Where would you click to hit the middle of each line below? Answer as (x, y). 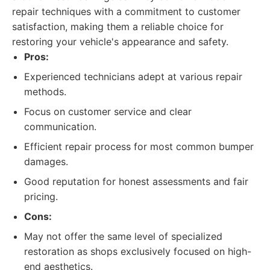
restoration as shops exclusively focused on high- (138, 251)
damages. (46, 162)
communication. (60, 127)
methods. (45, 92)
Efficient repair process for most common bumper (139, 146)
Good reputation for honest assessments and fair (136, 181)
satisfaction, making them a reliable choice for (118, 27)
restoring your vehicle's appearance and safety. (120, 42)
